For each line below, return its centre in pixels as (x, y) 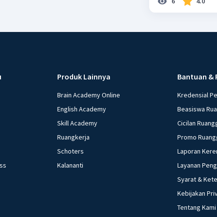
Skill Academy (77, 123)
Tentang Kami (196, 207)
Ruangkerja (74, 137)
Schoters (71, 151)
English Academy (82, 109)
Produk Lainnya (84, 76)
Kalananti (70, 165)
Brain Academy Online (89, 95)
